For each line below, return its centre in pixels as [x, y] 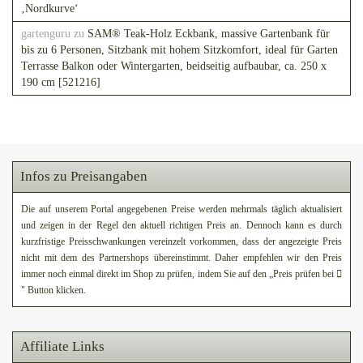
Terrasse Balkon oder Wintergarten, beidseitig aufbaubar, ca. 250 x [174, 66]
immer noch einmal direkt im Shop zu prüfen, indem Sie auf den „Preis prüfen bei [179, 274]
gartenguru [46, 34]
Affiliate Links [62, 346]
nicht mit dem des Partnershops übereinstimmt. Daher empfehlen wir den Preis [181, 258]
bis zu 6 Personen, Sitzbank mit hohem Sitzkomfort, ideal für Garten [179, 50]
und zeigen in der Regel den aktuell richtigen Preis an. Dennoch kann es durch [181, 225]
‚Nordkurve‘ [50, 9]
